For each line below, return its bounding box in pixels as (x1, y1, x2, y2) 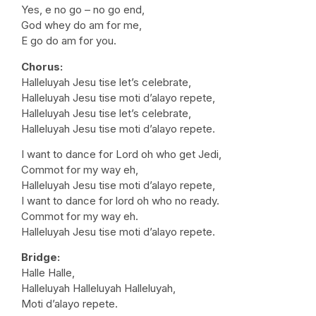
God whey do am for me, (21, 18, 142, 32)
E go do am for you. (21, 34, 116, 48)
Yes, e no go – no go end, (21, 3, 145, 17)
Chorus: (21, 59, 63, 73)
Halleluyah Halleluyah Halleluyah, (21, 281, 176, 296)
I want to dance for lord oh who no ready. (21, 193, 219, 207)
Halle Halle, (21, 266, 75, 280)
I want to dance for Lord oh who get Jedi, (21, 147, 221, 161)
